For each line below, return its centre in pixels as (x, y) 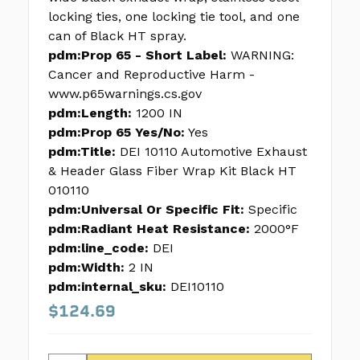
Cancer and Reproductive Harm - (151, 75)
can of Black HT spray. (117, 36)
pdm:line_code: (98, 248)
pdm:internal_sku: (107, 287)
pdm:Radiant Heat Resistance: (149, 229)
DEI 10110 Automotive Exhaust (213, 152)
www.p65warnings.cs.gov (125, 94)
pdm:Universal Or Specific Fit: (146, 210)
